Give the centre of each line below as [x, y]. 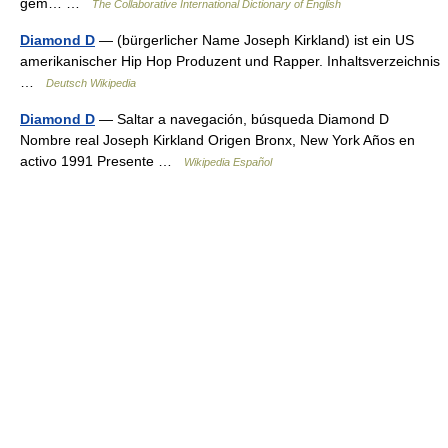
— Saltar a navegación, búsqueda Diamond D [242, 119]
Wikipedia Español [228, 162]
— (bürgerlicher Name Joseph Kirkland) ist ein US [254, 40]
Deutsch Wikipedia [91, 83]
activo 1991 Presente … [102, 161]
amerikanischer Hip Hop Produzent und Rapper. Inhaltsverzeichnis [230, 61]
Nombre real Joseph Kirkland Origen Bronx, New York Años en [217, 140]
